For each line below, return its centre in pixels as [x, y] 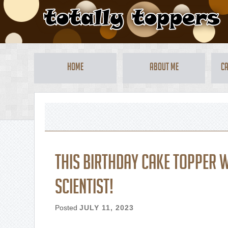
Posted [67, 208]
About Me [164, 68]
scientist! [84, 189]
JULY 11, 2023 [107, 208]
